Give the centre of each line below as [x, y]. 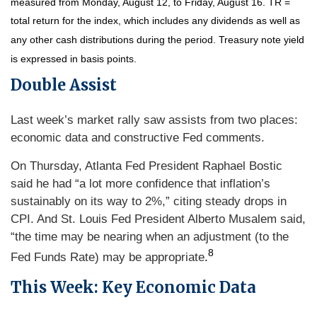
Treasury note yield [261, 39]
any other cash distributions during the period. [115, 39]
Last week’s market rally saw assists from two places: [154, 120]
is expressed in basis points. [74, 58]
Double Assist [64, 85]
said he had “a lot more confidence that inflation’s [140, 184]
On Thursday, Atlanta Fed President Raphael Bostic [146, 166]
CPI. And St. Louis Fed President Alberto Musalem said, [158, 219]
